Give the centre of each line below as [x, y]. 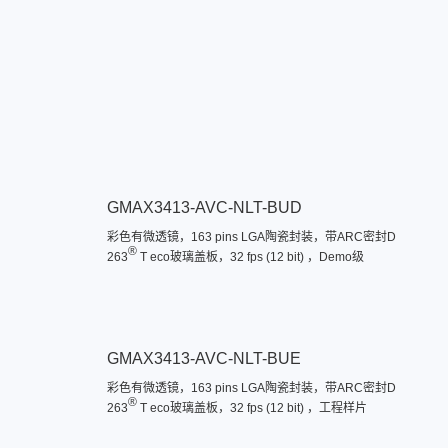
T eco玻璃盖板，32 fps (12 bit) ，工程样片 [251, 408]
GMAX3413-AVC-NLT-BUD [204, 207]
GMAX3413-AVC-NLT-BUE [203, 358]
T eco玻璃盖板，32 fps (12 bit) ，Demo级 [250, 257]
